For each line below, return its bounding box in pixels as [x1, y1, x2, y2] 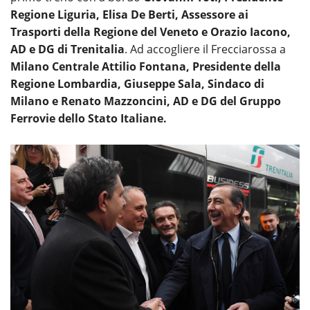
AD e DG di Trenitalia [10, 42, 125, 57]
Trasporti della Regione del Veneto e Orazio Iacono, [10, 24, 291, 40]
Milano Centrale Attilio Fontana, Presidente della [10, 59, 281, 75]
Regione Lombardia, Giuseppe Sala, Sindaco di [10, 76, 264, 92]
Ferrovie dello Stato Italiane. [10, 111, 167, 127]
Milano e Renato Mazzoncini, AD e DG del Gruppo [10, 93, 281, 109]
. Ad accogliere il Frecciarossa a [125, 42, 286, 57]
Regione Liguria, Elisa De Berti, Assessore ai [10, 7, 248, 23]
